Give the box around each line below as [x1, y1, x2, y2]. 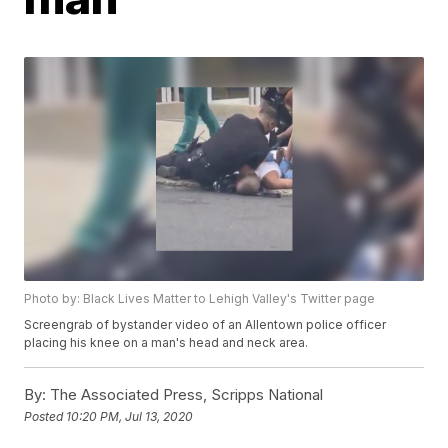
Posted [24, 408, 67, 424]
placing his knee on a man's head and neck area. [24, 335, 309, 351]
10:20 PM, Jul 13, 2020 [66, 408, 194, 424]
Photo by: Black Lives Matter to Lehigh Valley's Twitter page [24, 291, 376, 307]
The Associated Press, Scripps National [46, 385, 324, 405]
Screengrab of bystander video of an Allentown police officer [24, 317, 387, 333]
